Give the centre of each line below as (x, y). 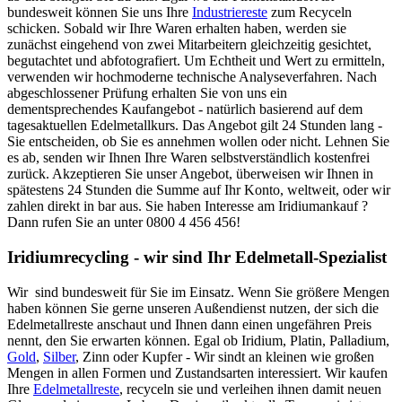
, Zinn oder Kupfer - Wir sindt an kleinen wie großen (225, 356)
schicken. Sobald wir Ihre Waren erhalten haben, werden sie (177, 29)
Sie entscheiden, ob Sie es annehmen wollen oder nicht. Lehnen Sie (198, 142)
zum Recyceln (310, 13)
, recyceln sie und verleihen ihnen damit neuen (250, 389)
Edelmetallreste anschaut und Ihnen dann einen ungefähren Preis (189, 324)
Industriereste (230, 13)
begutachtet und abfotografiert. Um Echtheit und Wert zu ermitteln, (196, 61)
